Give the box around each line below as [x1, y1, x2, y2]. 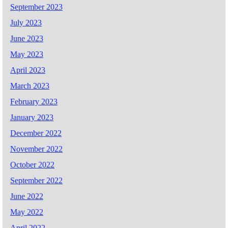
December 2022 [10, 129, 62, 138]
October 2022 [10, 160, 54, 169]
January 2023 [10, 113, 53, 122]
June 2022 [10, 192, 43, 201]
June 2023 [10, 34, 43, 43]
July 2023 [10, 18, 42, 27]
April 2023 [10, 66, 45, 75]
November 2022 [10, 145, 63, 154]
